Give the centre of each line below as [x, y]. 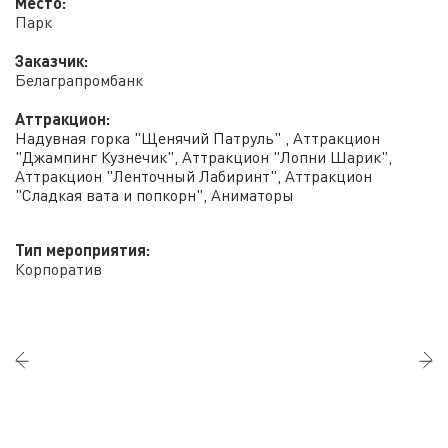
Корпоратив [58, 271]
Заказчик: [51, 63]
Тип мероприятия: [82, 252]
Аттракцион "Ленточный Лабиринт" [146, 178]
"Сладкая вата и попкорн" [109, 197]
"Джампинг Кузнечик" [94, 159]
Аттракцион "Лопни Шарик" [285, 159]
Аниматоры [252, 197]
